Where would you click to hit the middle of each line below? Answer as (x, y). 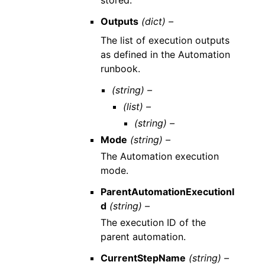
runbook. (120, 69)
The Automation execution (159, 156)
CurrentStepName (143, 258)
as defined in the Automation (165, 54)
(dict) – (157, 21)
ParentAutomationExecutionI (167, 192)
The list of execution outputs (165, 40)
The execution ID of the (153, 222)
